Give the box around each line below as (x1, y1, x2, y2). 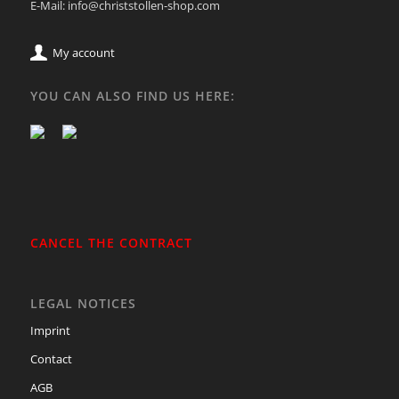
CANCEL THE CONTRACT (29, 233, 192, 251)
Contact (29, 351, 72, 367)
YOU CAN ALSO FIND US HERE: (29, 86, 235, 104)
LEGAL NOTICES (29, 295, 136, 312)
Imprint (29, 322, 70, 338)
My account (53, 45, 116, 61)
